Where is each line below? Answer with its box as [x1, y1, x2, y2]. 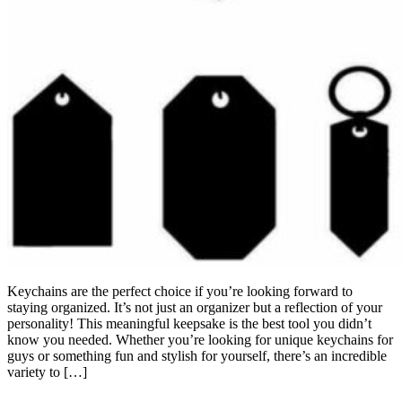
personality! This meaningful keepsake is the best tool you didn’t [7, 315, 371, 331]
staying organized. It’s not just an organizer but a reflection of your [7, 299, 382, 315]
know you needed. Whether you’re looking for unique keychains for [7, 331, 393, 347]
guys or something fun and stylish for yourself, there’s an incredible [7, 347, 387, 363]
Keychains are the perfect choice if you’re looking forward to [7, 283, 353, 299]
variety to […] [7, 363, 87, 380]
